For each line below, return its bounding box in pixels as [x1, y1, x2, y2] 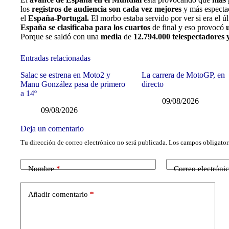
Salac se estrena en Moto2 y [20, 70, 110, 79]
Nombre [28, 165, 54, 173]
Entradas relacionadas [20, 54, 90, 62]
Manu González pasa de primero [20, 79, 125, 88]
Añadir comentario [28, 190, 88, 199]
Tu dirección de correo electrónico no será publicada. [20, 138, 167, 146]
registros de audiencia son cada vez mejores [32, 5, 181, 13]
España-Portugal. [26, 14, 89, 22]
